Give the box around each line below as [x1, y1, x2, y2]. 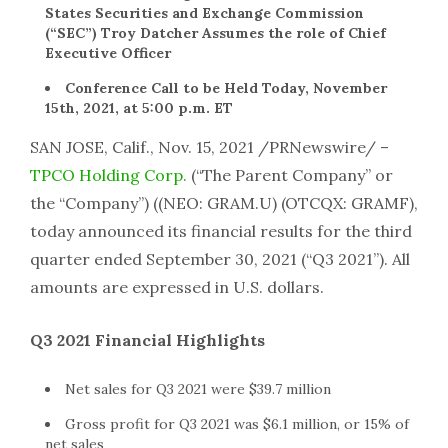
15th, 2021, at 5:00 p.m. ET [45, 98, 233, 117]
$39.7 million [249, 379, 331, 398]
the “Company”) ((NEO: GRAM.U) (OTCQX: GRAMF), [30, 192, 418, 213]
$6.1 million [263, 414, 337, 433]
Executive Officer [45, 43, 171, 62]
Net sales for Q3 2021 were [65, 379, 249, 398]
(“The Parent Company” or [187, 164, 393, 185]
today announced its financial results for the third [30, 220, 412, 241]
